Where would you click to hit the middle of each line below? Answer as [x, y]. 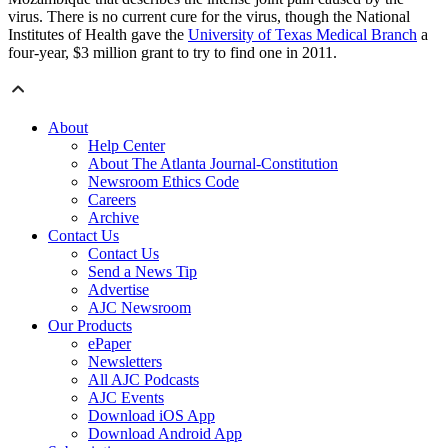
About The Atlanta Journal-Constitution [213, 164]
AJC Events [126, 398]
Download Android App [165, 434]
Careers [112, 200]
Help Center [126, 146]
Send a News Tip [142, 272]
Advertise [118, 290]
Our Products [90, 326]
